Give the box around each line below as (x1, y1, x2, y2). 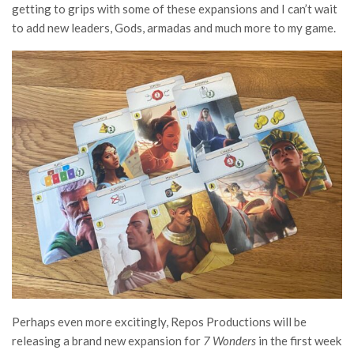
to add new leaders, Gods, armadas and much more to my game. (12, 21, 336, 35)
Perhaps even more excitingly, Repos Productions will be (12, 314, 307, 329)
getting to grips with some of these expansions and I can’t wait (12, 2, 337, 16)
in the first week (258, 333, 341, 348)
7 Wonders (203, 333, 258, 348)
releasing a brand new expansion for (12, 333, 203, 348)
